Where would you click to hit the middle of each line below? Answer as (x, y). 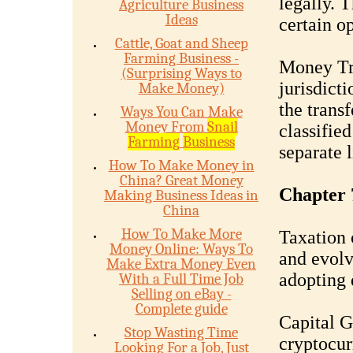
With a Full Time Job (181, 279)
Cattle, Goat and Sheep (181, 43)
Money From (164, 127)
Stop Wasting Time (181, 333)
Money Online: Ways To (181, 249)
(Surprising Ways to (181, 73)
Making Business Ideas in (181, 195)
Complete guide (181, 309)
